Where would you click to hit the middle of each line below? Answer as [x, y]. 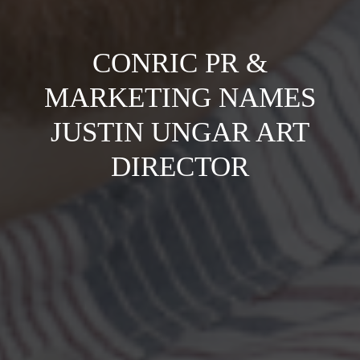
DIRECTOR [180, 167]
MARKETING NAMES [180, 98]
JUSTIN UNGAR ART [180, 132]
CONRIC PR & [180, 63]
